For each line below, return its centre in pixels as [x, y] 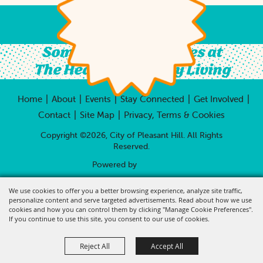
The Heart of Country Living [131, 70]
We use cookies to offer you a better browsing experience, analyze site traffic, [126, 190]
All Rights [205, 135]
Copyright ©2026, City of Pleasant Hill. [113, 135]
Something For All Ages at [131, 53]
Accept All [167, 246]
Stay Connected [152, 99]
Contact [54, 115]
